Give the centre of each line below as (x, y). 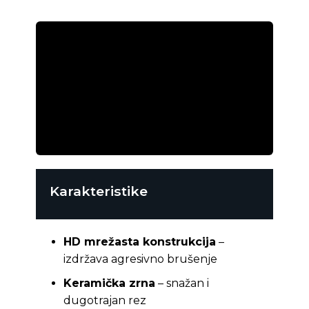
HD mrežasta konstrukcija (139, 242)
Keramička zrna (109, 283)
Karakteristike (98, 191)
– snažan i (182, 283)
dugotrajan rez (104, 300)
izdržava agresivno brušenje (140, 259)
